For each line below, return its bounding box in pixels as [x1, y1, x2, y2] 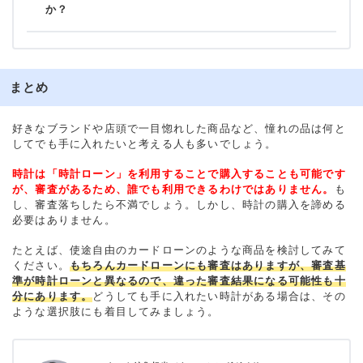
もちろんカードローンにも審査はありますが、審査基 [70, 258, 346, 271]
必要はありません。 [12, 213, 116, 226]
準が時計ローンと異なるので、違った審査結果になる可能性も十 [12, 274, 346, 287]
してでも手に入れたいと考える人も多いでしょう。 [12, 137, 277, 150]
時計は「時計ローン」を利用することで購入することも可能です [12, 167, 346, 180]
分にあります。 [12, 289, 93, 302]
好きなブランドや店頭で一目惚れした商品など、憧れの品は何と [12, 122, 346, 135]
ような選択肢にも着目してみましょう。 [12, 305, 220, 318]
